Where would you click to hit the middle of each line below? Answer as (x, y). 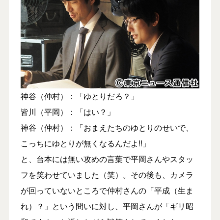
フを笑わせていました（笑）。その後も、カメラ (107, 174)
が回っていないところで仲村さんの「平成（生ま (107, 190)
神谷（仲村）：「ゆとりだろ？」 (79, 96)
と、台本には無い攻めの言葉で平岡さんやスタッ (107, 159)
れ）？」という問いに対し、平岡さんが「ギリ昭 (107, 206)
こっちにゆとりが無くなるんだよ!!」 (85, 143)
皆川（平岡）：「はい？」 (68, 111)
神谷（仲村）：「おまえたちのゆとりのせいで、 (107, 127)
